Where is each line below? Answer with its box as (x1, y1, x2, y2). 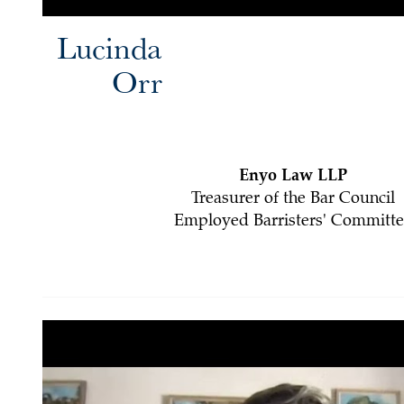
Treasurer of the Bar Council (190, 191, 395, 208)
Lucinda (57, 24, 163, 70)
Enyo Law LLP (238, 169, 347, 186)
